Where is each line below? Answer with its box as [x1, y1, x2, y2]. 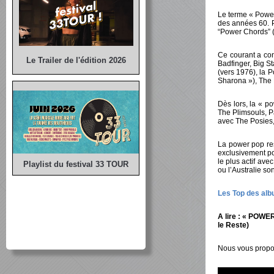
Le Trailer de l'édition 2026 [26, 55, 126, 65]
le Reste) [218, 221, 249, 229]
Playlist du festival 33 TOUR [23, 159, 129, 169]
